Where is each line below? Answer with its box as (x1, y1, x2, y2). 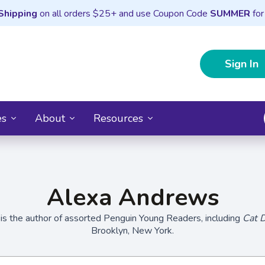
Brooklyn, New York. (91, 224, 174, 237)
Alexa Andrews (46, 181, 219, 214)
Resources (93, 111, 143, 125)
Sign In (225, 56, 258, 71)
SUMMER (209, 7, 250, 20)
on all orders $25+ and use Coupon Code (37, 7, 210, 20)
